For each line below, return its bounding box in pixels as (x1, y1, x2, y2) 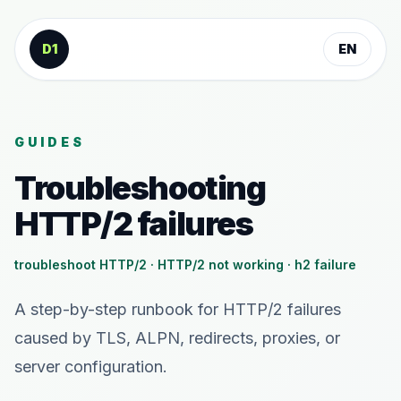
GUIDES (14, 134, 85, 149)
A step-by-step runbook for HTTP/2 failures (14, 300, 341, 319)
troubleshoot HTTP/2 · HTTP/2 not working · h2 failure (14, 257, 356, 272)
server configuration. (14, 357, 167, 376)
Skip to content (28, 25, 124, 40)
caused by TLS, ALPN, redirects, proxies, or (14, 328, 340, 347)
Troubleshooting (14, 168, 266, 208)
